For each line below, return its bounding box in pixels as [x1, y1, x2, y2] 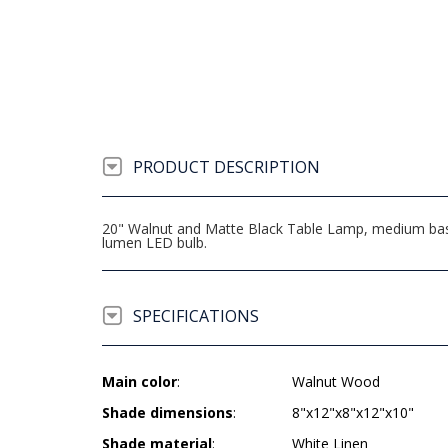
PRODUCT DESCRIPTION [133, 156, 320, 178]
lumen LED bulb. [102, 233, 207, 252]
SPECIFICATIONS [133, 305, 259, 327]
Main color [102, 372, 177, 391]
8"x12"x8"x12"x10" [292, 403, 414, 422]
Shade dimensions [102, 403, 233, 422]
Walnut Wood [292, 372, 380, 391]
